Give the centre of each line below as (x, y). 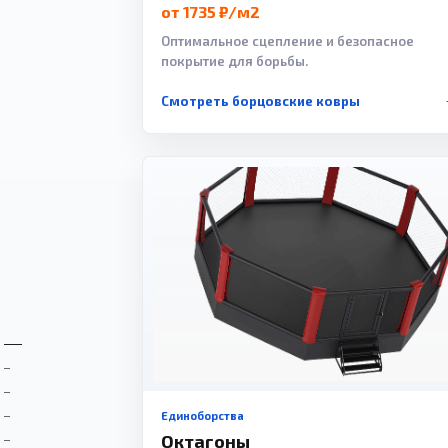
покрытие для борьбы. (234, 61)
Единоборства (202, 415)
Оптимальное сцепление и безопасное (287, 41)
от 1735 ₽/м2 (210, 12)
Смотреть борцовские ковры (260, 101)
